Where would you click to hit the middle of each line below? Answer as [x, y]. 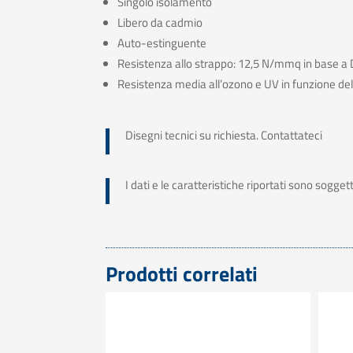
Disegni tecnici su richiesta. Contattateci [224, 136]
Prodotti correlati [182, 274]
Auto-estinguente [162, 43]
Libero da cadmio [160, 23]
